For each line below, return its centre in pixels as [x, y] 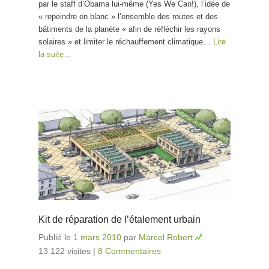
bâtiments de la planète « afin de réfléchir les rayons [129, 29]
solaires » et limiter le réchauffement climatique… [126, 42]
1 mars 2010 [97, 237]
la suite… [55, 55]
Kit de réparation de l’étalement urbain [119, 220]
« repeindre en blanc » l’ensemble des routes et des [128, 17]
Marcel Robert [166, 237]
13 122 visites [65, 251]
